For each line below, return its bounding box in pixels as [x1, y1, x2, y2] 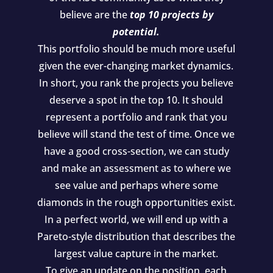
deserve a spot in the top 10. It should [49, 93, 224, 107]
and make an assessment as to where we [41, 161, 232, 175]
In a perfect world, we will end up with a [44, 213, 229, 227]
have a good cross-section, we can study [43, 144, 229, 158]
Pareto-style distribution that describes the [37, 230, 236, 244]
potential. [113, 25, 160, 39]
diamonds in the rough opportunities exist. [37, 196, 236, 210]
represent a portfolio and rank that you [45, 110, 227, 124]
